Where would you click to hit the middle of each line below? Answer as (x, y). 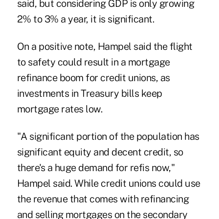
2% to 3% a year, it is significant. (86, 19)
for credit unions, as (127, 77)
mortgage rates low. (60, 109)
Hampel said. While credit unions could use (109, 183)
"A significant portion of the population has (108, 136)
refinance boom (50, 77)
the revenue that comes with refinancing (103, 199)
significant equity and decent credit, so (100, 152)
